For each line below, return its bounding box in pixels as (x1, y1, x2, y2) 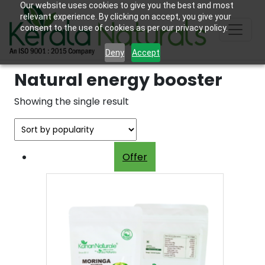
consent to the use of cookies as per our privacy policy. (20, 23, 228, 33)
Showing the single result (14, 94, 129, 108)
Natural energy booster (14, 67, 222, 92)
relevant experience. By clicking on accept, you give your (20, 12, 231, 21)
